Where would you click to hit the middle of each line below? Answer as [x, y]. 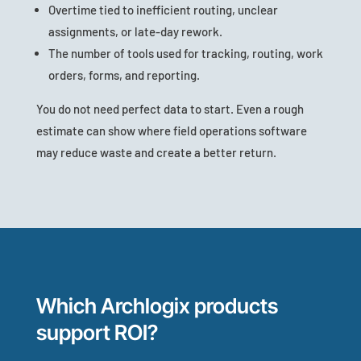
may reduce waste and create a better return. [156, 153]
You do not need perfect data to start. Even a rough [170, 109]
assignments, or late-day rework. [135, 32]
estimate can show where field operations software [171, 131]
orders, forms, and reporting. [124, 75]
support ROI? [97, 333]
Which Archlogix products [157, 306]
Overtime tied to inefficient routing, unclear [163, 10]
